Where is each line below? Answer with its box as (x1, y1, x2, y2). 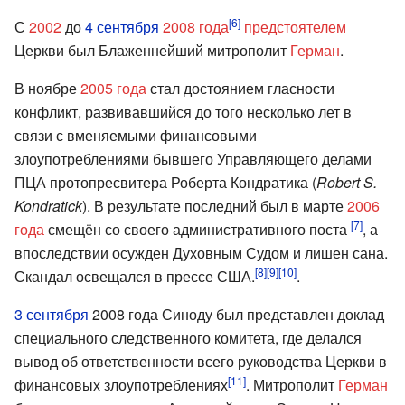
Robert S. (316, 171, 377, 193)
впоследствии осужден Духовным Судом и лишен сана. (14, 241, 388, 263)
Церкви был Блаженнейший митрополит (14, 39, 290, 61)
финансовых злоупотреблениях (14, 373, 228, 395)
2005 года (80, 77, 146, 99)
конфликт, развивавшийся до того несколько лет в (14, 100, 352, 122)
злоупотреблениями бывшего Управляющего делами (14, 147, 372, 169)
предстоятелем (244, 15, 346, 37)
